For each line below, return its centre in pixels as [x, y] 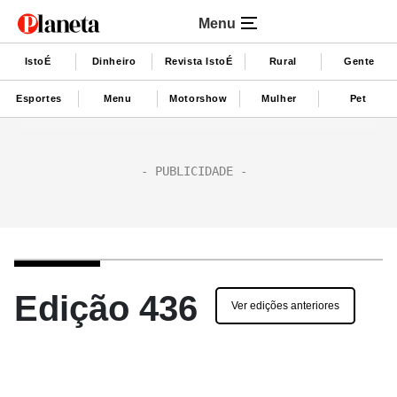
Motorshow [198, 98]
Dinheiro [114, 61]
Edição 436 [106, 308]
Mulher [279, 98]
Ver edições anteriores [285, 306]
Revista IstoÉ [198, 61]
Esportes [39, 98]
